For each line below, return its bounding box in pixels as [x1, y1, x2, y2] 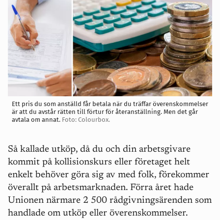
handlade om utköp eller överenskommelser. [8, 209, 188, 218]
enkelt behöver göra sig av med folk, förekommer [8, 170, 209, 180]
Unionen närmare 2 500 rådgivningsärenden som [8, 196, 212, 205]
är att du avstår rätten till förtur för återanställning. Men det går [12, 108, 198, 115]
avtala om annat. [12, 116, 62, 123]
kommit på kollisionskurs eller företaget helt [8, 158, 190, 167]
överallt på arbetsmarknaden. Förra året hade [8, 183, 193, 192]
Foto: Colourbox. [62, 116, 110, 123]
